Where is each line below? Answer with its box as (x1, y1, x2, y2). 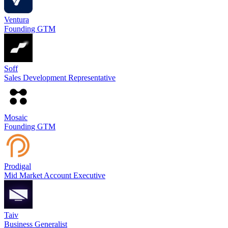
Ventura (4, 15, 29, 24)
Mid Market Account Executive (4, 171, 105, 180)
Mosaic (4, 113, 27, 122)
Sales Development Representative (4, 73, 116, 82)
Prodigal (4, 162, 31, 171)
